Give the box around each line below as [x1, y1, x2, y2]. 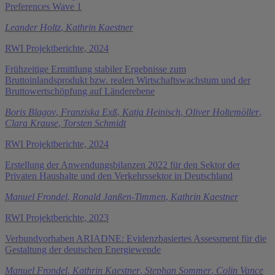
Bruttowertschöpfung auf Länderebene [5, 85, 155, 96]
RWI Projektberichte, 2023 [5, 212, 109, 223]
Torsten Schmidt [63, 117, 126, 128]
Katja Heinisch [122, 106, 180, 117]
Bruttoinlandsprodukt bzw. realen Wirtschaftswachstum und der [5, 74, 250, 85]
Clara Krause [5, 117, 58, 128]
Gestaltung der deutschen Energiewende [5, 244, 161, 255]
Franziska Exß [61, 106, 117, 117]
